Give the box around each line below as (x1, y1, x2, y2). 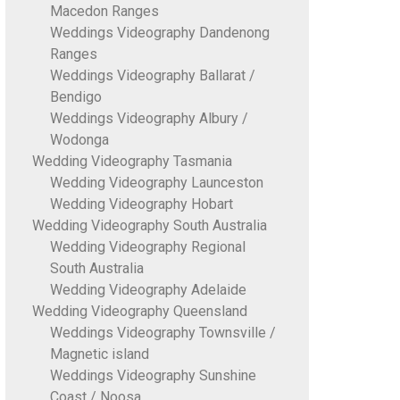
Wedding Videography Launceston (49, 174, 263, 191)
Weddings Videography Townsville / (49, 324, 276, 341)
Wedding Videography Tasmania (31, 153, 232, 170)
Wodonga (49, 131, 109, 148)
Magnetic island (49, 346, 149, 362)
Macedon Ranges (49, 3, 159, 20)
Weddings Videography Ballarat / (49, 67, 255, 84)
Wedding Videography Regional (49, 238, 246, 255)
